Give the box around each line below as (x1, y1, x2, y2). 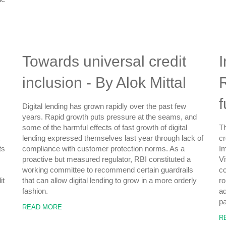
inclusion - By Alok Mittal (22, 74, 186, 91)
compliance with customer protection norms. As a (22, 144, 185, 153)
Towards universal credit (22, 53, 186, 70)
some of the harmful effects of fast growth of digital (22, 123, 187, 132)
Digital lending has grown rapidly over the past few (22, 102, 186, 110)
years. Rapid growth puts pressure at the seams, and (22, 112, 197, 121)
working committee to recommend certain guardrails (22, 165, 193, 174)
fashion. (22, 187, 48, 195)
